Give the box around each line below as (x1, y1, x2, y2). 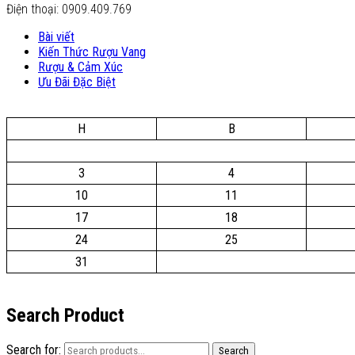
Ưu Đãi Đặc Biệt (38, 74, 116, 90)
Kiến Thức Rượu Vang (38, 44, 146, 60)
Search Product (6, 304, 124, 326)
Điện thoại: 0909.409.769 (6, 2, 132, 17)
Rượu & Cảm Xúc (38, 59, 123, 75)
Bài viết (38, 29, 74, 45)
